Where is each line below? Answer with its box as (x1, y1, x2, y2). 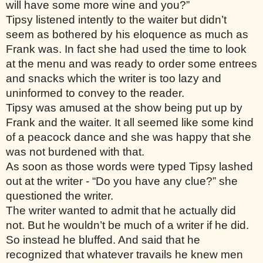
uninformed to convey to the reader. (6, 86, 187, 99)
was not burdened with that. (6, 145, 147, 158)
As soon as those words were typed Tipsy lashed (6, 160, 253, 173)
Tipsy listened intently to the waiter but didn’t (6, 13, 227, 26)
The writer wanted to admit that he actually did (6, 204, 236, 217)
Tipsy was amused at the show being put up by (6, 101, 242, 114)
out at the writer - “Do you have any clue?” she (6, 174, 238, 187)
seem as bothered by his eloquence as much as (6, 28, 248, 41)
